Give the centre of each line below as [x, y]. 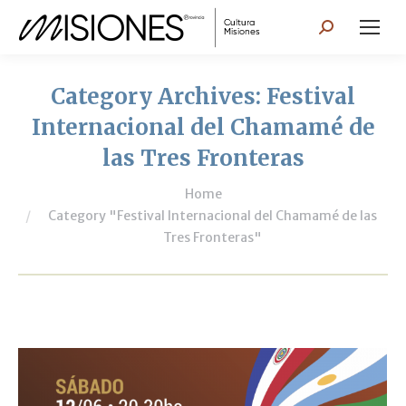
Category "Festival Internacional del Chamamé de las [212, 216]
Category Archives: [159, 97]
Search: [345, 30]
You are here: [65, 185]
